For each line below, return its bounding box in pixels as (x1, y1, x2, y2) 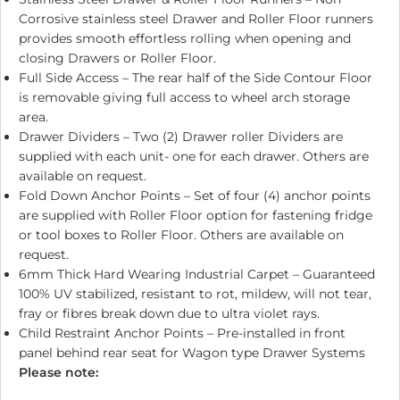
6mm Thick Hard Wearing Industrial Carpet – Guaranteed (19, 266, 375, 283)
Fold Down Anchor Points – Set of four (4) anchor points (19, 187, 371, 204)
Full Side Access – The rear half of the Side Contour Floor (19, 70, 372, 87)
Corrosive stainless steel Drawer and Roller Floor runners (19, 11, 373, 28)
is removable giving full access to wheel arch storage (19, 89, 350, 106)
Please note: (19, 364, 98, 381)
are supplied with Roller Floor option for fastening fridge (19, 207, 372, 224)
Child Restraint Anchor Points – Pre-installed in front (19, 325, 346, 342)
